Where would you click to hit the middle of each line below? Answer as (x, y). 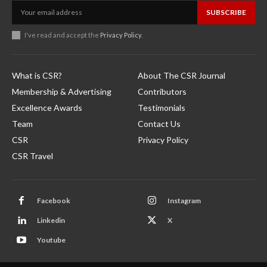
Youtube (51, 240)
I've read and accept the (62, 35)
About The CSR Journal (181, 75)
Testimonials (162, 107)
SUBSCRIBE (226, 12)
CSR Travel (32, 156)
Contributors (162, 91)
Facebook (54, 201)
